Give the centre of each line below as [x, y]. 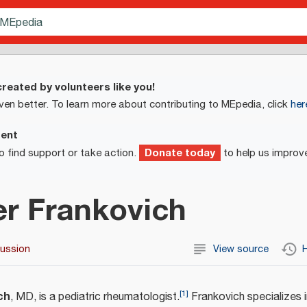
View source [241, 249]
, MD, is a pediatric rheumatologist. [95, 297]
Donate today [180, 152]
